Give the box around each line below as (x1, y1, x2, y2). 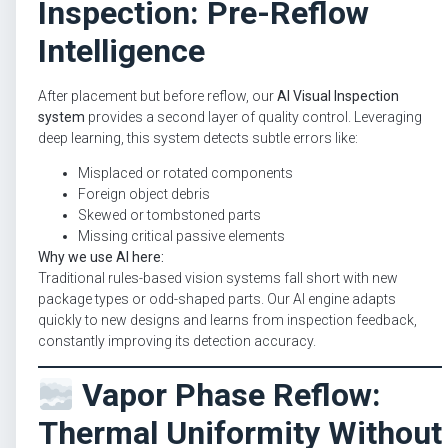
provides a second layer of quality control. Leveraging (85, 108, 422, 125)
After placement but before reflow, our (38, 87, 277, 104)
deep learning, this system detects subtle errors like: (38, 129, 358, 146)
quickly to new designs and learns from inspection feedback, (38, 311, 417, 328)
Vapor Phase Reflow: (74, 376, 382, 415)
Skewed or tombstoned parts (78, 206, 261, 223)
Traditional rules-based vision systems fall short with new (38, 269, 398, 286)
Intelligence (38, 31, 205, 70)
